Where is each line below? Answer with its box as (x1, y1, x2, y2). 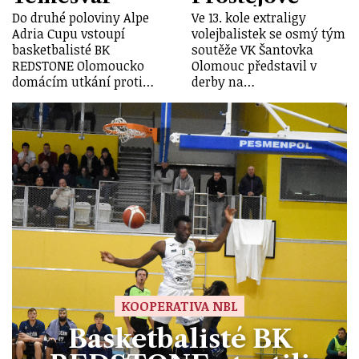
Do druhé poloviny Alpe (12, 9, 149, 27)
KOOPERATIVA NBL (121, 296, 238, 315)
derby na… (192, 73, 255, 91)
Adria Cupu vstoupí (12, 25, 125, 43)
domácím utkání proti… (12, 73, 154, 91)
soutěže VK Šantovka (192, 41, 313, 59)
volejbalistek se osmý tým (192, 25, 345, 43)
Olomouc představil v (192, 57, 317, 75)
